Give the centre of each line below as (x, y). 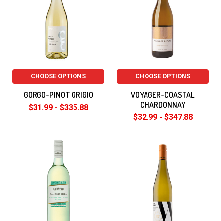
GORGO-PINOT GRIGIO (58, 95)
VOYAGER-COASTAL (163, 95)
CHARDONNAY (163, 105)
